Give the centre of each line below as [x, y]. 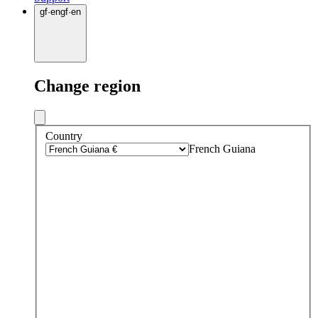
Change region [87, 86]
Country [64, 136]
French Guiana [222, 149]
